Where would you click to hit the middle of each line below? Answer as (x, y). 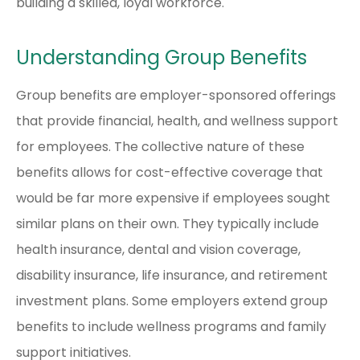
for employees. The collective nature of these (160, 147)
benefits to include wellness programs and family (171, 327)
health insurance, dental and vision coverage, (158, 250)
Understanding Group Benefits (162, 58)
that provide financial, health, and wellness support (177, 121)
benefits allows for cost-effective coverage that (170, 173)
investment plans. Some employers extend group (172, 301)
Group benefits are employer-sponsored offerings (176, 96)
